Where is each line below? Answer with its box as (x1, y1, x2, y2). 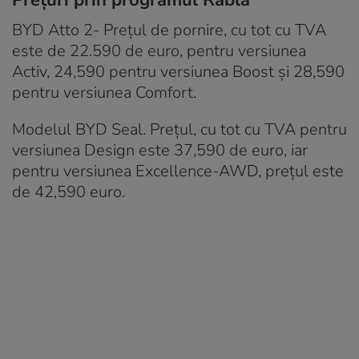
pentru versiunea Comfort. (12, 82, 196, 104)
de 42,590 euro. (12, 181, 125, 204)
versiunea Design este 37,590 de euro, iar (12, 139, 308, 162)
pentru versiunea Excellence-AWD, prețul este (12, 160, 344, 183)
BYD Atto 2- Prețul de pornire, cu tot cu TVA (12, 19, 326, 42)
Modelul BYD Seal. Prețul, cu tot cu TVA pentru (12, 119, 347, 141)
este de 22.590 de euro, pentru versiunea (12, 40, 306, 63)
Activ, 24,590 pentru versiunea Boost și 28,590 (12, 61, 345, 83)
